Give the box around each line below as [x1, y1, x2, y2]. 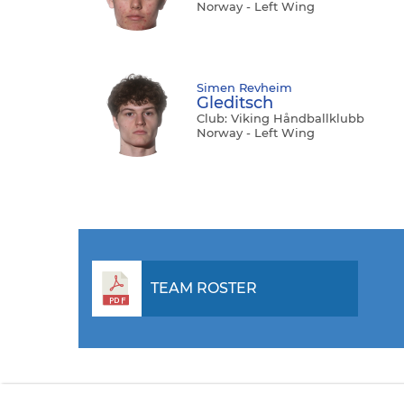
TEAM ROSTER [150, 280, 257, 298]
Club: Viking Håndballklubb [197, 111, 364, 126]
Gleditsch [197, 93, 273, 114]
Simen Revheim [197, 80, 292, 96]
